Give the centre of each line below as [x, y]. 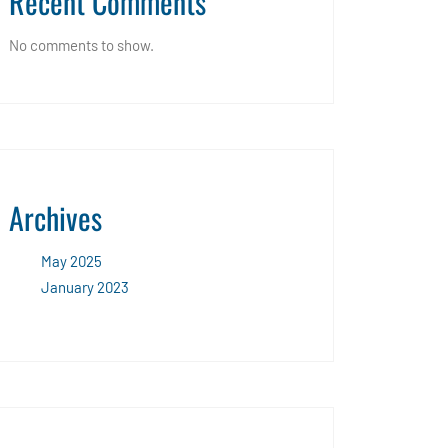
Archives [55, 217]
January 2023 [85, 286]
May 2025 [71, 260]
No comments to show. [81, 44]
